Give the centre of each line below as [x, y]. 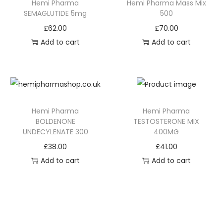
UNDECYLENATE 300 [55, 132]
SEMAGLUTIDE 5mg [55, 14]
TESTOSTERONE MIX [166, 121]
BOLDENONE [55, 121]
